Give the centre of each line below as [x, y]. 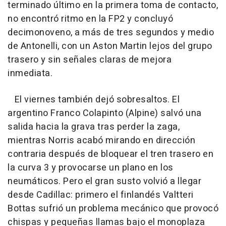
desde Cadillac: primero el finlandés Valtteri [101, 195]
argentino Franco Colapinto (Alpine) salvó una [105, 114]
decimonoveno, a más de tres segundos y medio [111, 33]
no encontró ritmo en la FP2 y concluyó [90, 19]
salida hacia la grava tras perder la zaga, [94, 127]
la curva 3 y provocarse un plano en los [91, 168]
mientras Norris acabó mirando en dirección [101, 141]
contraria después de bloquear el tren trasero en [110, 154]
